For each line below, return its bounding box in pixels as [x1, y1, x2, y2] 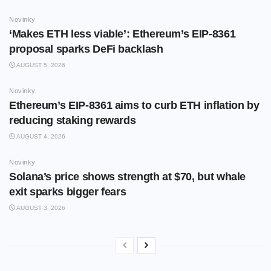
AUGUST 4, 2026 [15, 133, 65, 140]
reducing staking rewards [9, 114, 136, 127]
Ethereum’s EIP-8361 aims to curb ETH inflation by [9, 99, 260, 112]
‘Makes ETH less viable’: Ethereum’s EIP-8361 [9, 28, 236, 41]
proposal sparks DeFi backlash [9, 43, 166, 56]
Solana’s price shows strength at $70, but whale [9, 171, 246, 183]
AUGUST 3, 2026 [15, 204, 65, 212]
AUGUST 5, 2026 [15, 62, 65, 69]
